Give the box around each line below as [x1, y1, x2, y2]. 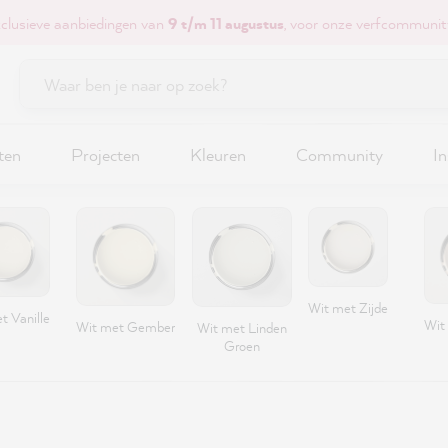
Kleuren [190, 143, 246, 166]
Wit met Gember [76, 317, 175, 336]
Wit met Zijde [308, 298, 388, 317]
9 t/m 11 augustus [168, 11, 284, 34]
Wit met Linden [197, 318, 287, 337]
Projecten [71, 143, 140, 166]
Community [296, 143, 383, 166]
